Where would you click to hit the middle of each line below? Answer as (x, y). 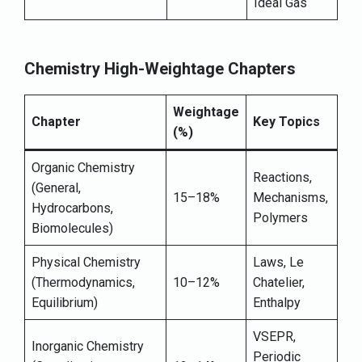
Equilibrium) (65, 303)
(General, (56, 188)
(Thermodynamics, (83, 283)
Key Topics (286, 122)
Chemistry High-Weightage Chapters (160, 69)
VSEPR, (274, 337)
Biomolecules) (72, 229)
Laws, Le (278, 263)
